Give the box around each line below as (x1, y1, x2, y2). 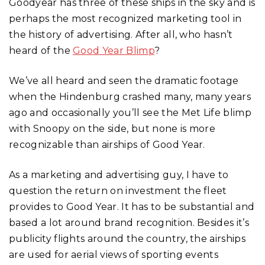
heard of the (9, 44, 73, 56)
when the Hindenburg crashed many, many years (9, 91, 251, 102)
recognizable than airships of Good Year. (9, 138, 205, 150)
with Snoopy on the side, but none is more (9, 122, 216, 134)
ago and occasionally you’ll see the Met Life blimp (9, 106, 252, 118)
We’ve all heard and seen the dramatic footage (9, 75, 239, 86)
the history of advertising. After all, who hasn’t (9, 28, 233, 40)
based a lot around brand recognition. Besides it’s (9, 216, 250, 228)
